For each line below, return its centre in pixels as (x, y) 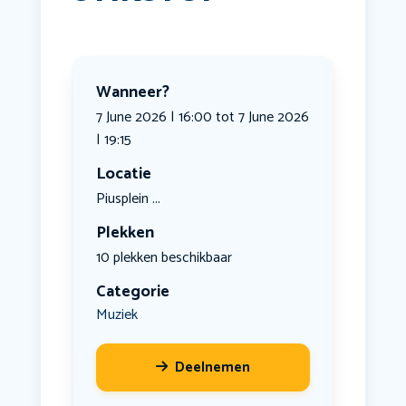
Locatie (123, 174)
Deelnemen (212, 368)
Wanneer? (132, 93)
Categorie (132, 292)
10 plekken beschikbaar (164, 258)
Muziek (116, 315)
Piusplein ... (128, 199)
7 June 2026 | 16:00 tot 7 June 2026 (202, 118)
